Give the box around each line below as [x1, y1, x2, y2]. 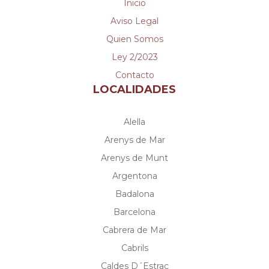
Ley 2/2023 [111, 52, 158, 63]
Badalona [115, 189, 154, 200]
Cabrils [121, 243, 148, 254]
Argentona [112, 171, 157, 182]
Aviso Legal [110, 16, 159, 27]
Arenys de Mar [104, 134, 165, 146]
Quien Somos [106, 34, 163, 45]
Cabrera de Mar [103, 225, 166, 236]
